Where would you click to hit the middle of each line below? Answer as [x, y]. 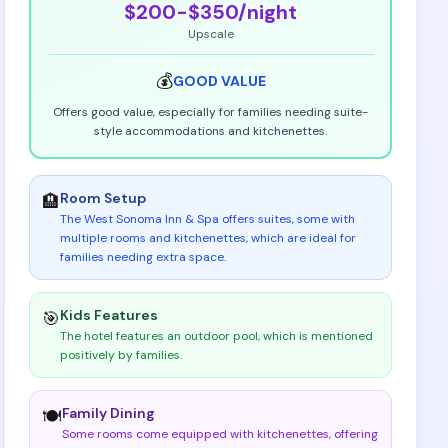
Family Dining [109, 413]
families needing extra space [142, 257]
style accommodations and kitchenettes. [211, 131]
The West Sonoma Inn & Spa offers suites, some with [208, 219]
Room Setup [103, 198]
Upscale [210, 34]
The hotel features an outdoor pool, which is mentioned [217, 336]
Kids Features [109, 315]
